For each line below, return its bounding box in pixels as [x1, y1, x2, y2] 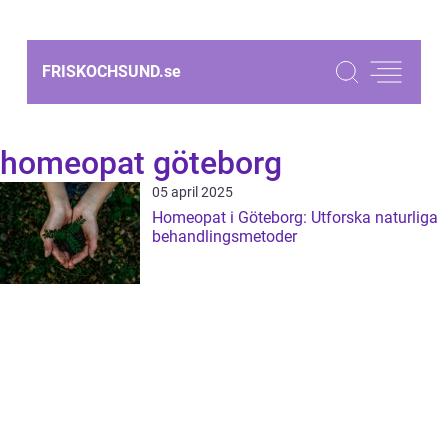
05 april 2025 [152, 184, 233, 200]
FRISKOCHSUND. [42, 62, 164, 81]
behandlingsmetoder [152, 227, 297, 246]
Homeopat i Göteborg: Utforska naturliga [152, 208, 438, 227]
